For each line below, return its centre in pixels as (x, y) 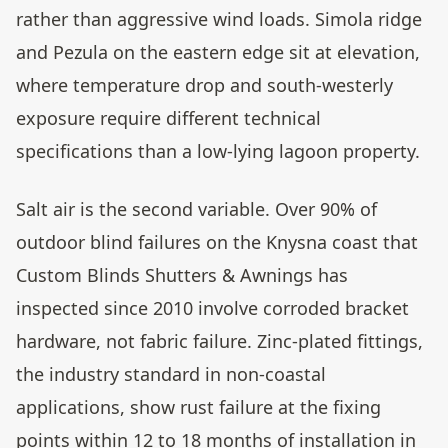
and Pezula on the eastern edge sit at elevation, (218, 52)
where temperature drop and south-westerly (204, 85)
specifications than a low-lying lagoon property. (218, 151)
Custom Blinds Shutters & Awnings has (182, 275)
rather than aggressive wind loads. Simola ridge (219, 19)
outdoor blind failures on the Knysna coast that (217, 242)
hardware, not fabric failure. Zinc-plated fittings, (219, 341)
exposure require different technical (168, 118)
